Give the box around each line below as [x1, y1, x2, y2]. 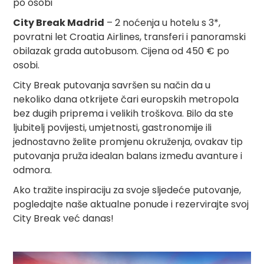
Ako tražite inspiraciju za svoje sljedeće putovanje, [13, 183, 242, 197]
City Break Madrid [13, 15, 105, 29]
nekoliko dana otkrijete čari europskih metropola [13, 92, 239, 106]
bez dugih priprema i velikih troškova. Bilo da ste [13, 106, 234, 120]
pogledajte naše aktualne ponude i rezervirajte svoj [13, 197, 249, 211]
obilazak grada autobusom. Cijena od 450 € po [13, 44, 230, 58]
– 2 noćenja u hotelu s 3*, [104, 15, 221, 29]
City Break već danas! [13, 211, 114, 225]
